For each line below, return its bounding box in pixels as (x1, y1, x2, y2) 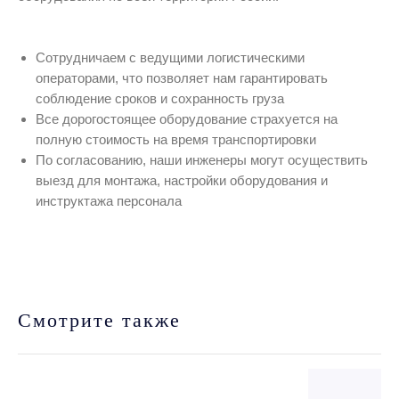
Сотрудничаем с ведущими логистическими (36, 50, 305, 66)
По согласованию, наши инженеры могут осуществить (36, 152, 368, 168)
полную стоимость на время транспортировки (36, 132, 316, 148)
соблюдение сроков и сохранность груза (36, 91, 284, 107)
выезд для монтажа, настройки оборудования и (36, 173, 328, 189)
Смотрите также (18, 309, 181, 332)
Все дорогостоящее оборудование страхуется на (36, 111, 338, 127)
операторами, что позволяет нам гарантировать (36, 70, 328, 86)
